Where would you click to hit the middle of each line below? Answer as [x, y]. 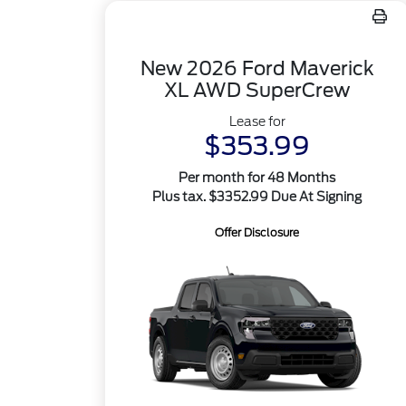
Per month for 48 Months [257, 178]
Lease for [257, 121]
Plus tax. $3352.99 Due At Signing [257, 197]
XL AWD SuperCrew [257, 90]
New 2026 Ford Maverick [257, 68]
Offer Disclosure [257, 232]
